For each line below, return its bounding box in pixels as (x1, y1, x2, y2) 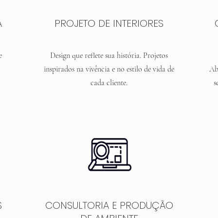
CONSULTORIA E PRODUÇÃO (45, 199, 173, 212)
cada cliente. (91, 78, 127, 88)
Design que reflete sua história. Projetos (50, 51, 168, 60)
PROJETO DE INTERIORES (54, 17, 163, 30)
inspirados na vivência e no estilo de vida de (44, 64, 174, 74)
